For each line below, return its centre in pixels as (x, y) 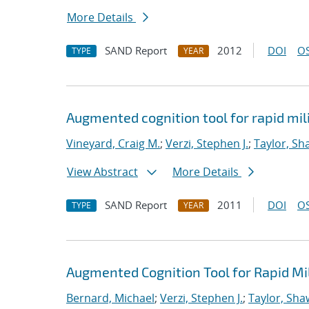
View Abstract (102, 172)
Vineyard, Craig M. (113, 143)
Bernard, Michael (110, 298)
